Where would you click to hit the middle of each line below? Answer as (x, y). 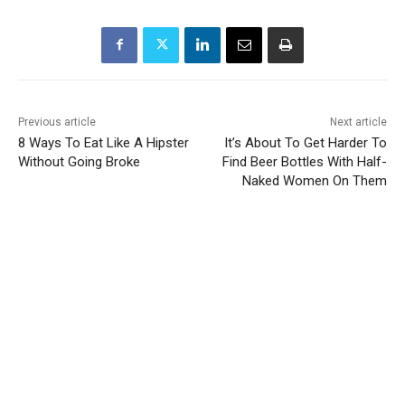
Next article (358, 122)
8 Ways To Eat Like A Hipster (104, 142)
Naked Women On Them (314, 180)
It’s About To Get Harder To (305, 142)
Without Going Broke (79, 161)
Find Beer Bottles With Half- (304, 161)
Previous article (57, 122)
